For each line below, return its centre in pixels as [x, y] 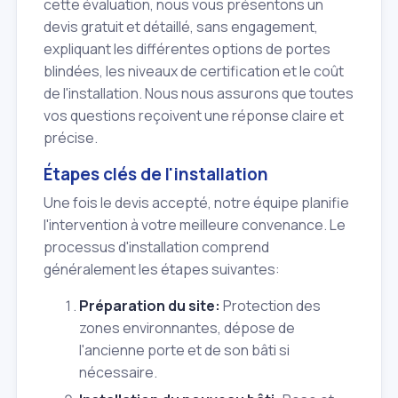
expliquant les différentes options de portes [187, 48]
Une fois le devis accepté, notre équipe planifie [196, 203]
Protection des [271, 305]
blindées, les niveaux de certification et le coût [194, 71]
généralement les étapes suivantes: [162, 270]
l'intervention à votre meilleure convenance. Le [195, 225]
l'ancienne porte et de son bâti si [184, 350]
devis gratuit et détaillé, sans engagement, [181, 26]
